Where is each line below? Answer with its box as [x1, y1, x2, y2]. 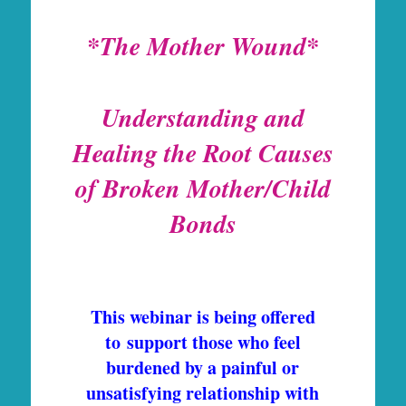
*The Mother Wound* [86, 27, 319, 63]
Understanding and [101, 99, 304, 135]
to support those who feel [104, 328, 301, 355]
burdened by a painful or [106, 353, 300, 381]
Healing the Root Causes [72, 134, 333, 170]
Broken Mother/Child [101, 169, 331, 206]
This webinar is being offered [90, 303, 315, 330]
